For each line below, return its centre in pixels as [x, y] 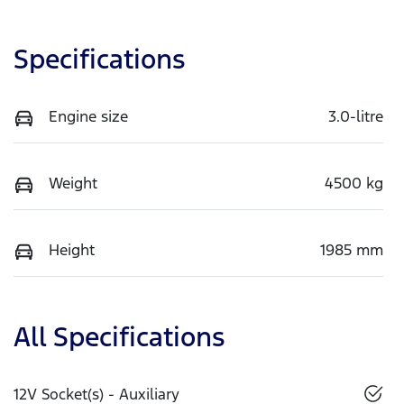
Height [72, 249]
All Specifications [119, 336]
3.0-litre [356, 116]
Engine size [88, 116]
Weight [73, 183]
